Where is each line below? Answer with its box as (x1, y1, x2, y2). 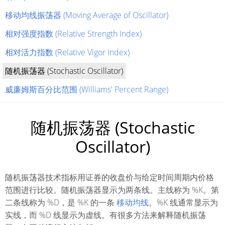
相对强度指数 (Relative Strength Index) (5, 28, 142, 39)
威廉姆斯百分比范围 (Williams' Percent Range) (5, 84, 168, 95)
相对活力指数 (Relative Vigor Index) (5, 47, 130, 58)
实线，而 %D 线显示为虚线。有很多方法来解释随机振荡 (5, 209, 206, 220)
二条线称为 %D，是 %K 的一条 (5, 197, 117, 208)
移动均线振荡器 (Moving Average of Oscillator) (5, 10, 168, 21)
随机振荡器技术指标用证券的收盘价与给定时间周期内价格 (5, 172, 214, 183)
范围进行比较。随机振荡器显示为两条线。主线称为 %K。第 (5, 184, 219, 195)
